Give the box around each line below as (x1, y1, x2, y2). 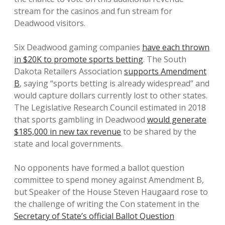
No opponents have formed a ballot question (14, 162, 184, 173)
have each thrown (142, 42, 209, 53)
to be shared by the (121, 126, 196, 137)
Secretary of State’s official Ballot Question (14, 210, 174, 221)
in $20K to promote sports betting (14, 54, 143, 65)
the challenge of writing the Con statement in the (14, 198, 199, 209)
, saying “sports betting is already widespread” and (20, 78, 209, 89)
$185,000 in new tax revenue (14, 126, 121, 137)
